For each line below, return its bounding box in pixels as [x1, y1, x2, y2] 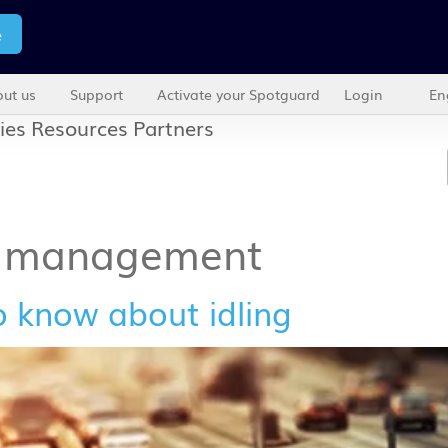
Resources [31, 112, 129, 143]
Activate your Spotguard [157, 84, 321, 105]
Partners [133, 112, 215, 143]
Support [70, 84, 124, 105]
